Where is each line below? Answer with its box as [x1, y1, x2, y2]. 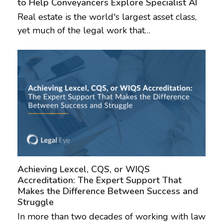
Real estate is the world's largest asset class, [17, 11, 197, 23]
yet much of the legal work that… [17, 24, 150, 37]
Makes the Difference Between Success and [17, 185, 198, 198]
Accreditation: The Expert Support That [17, 174, 182, 187]
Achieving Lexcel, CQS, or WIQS [17, 163, 150, 176]
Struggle [17, 196, 54, 209]
